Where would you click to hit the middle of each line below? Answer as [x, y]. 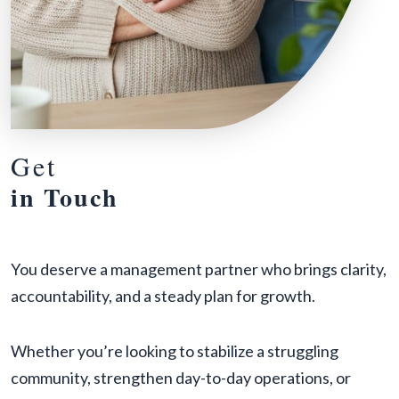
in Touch [65, 197]
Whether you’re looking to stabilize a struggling [175, 350]
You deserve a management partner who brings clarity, [199, 269]
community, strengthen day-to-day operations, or [181, 377]
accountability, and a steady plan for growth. [163, 295]
